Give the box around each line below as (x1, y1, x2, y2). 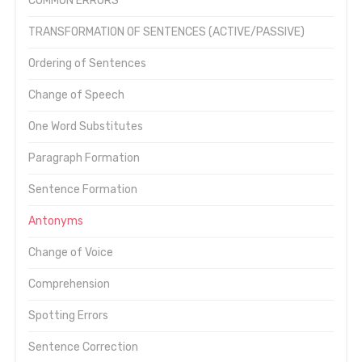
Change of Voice (28, 246, 113, 259)
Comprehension (28, 277, 110, 291)
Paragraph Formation (28, 151, 140, 165)
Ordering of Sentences (28, 57, 146, 70)
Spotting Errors (28, 309, 108, 322)
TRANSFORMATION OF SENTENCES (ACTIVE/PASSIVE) (28, 25, 305, 39)
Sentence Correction (28, 340, 138, 354)
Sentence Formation (28, 183, 137, 196)
